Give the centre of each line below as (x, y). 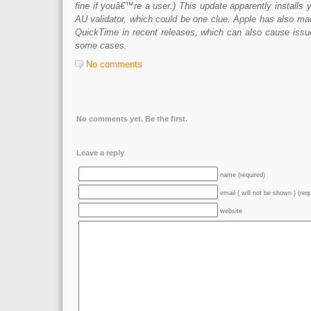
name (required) (243, 175)
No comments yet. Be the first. (132, 119)
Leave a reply (100, 153)
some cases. (101, 45)
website (231, 211)
